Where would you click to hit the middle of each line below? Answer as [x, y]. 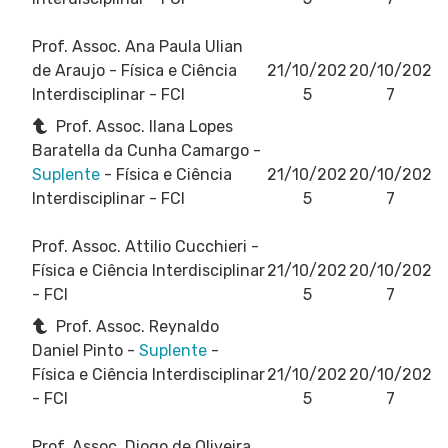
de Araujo [70, 70]
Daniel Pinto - [85, 350]
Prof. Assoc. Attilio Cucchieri [141, 246]
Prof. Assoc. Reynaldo [135, 326]
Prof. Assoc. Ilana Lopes [142, 126]
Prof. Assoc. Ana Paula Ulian [137, 46]
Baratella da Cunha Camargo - [146, 150]
